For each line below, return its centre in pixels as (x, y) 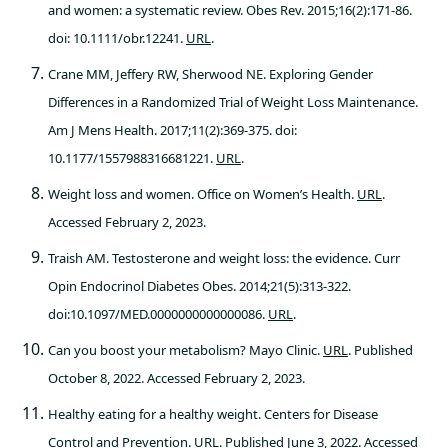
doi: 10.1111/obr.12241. (117, 38)
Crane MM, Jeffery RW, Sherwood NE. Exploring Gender (210, 74)
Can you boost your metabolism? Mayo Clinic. (185, 350)
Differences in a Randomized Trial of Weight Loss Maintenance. (233, 102)
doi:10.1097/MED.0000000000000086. (158, 314)
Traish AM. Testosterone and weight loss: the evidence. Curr (224, 258)
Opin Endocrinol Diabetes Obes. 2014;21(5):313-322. (199, 286)
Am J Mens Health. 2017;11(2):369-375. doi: (172, 130)
